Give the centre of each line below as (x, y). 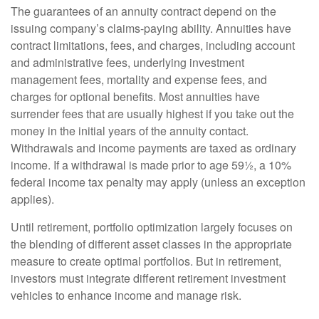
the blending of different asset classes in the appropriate (151, 244)
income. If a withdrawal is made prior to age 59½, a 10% (151, 164)
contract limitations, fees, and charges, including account (153, 45)
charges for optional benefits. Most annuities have (135, 96)
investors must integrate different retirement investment (148, 278)
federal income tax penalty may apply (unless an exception (158, 182)
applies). (32, 199)
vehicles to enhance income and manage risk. (126, 295)
